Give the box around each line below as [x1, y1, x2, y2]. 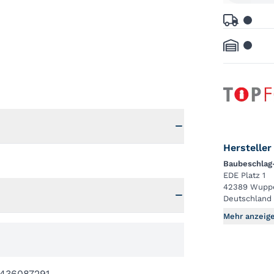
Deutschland [223, 194, 272, 203]
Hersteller [223, 142, 272, 154]
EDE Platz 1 [223, 171, 266, 180]
